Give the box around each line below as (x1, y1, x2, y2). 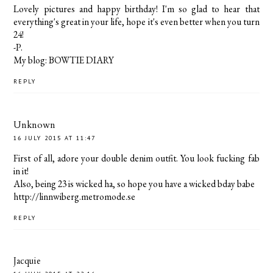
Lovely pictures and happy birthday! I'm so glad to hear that (13, 2, 260, 16)
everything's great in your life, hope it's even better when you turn (13, 15, 260, 29)
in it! (13, 164, 29, 177)
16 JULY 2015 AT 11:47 (13, 133, 96, 142)
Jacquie (13, 255, 41, 268)
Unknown (13, 118, 56, 131)
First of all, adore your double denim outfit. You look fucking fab (13, 151, 260, 165)
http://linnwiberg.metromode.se (13, 190, 136, 203)
